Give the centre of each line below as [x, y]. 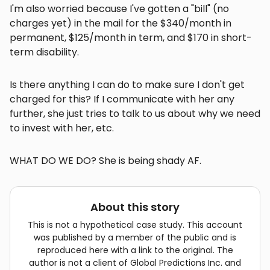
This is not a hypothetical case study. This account [135, 225]
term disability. [44, 52]
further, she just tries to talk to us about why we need [135, 114]
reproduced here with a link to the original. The [135, 250]
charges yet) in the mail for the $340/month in [121, 24]
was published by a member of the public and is [135, 238]
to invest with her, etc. [62, 128]
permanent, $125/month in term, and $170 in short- [131, 38]
